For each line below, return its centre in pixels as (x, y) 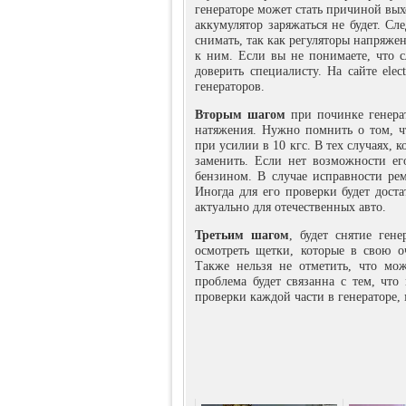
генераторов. (230, 87)
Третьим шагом (242, 235)
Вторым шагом (241, 115)
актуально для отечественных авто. (290, 207)
